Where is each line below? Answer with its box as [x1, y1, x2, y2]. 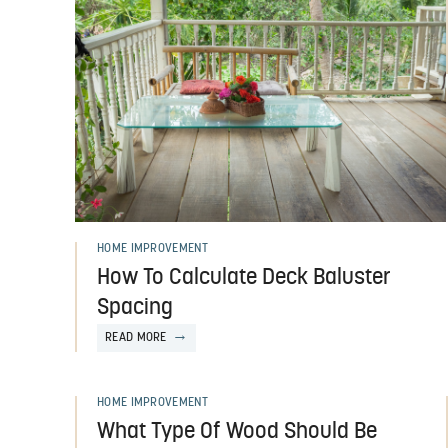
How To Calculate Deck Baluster [97, 266, 391, 290]
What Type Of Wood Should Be [97, 420, 377, 444]
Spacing [97, 296, 173, 320]
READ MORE [105, 331, 167, 344]
